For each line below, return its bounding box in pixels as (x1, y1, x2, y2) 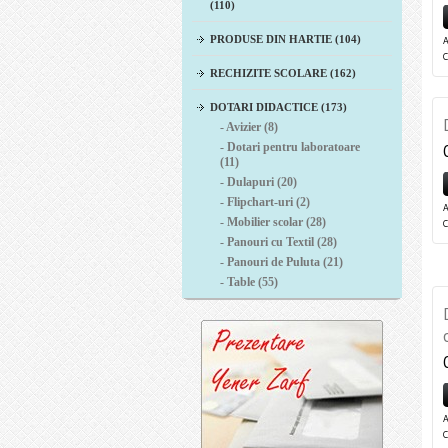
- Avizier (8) (220, 120, 278, 134)
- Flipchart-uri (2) (220, 195, 310, 209)
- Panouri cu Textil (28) (220, 235, 337, 249)
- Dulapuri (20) (220, 175, 297, 189)
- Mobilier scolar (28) (220, 215, 326, 229)
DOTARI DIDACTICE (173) (210, 101, 347, 113)
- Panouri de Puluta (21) (220, 255, 343, 269)
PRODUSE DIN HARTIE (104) (210, 33, 361, 45)
